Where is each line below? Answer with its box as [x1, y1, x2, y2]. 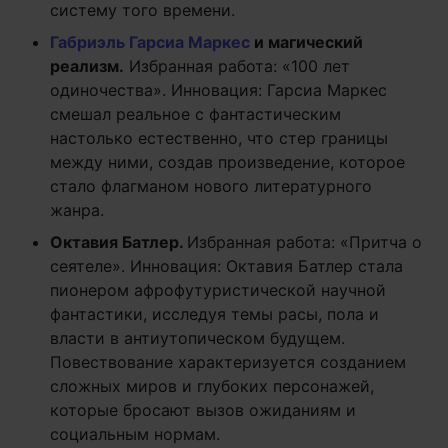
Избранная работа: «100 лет [124, 56, 350, 76]
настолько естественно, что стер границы [50, 128, 388, 148]
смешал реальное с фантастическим [50, 104, 341, 124]
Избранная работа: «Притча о [187, 232, 422, 252]
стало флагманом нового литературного [50, 176, 372, 196]
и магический [250, 32, 363, 52]
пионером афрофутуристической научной [50, 280, 386, 300]
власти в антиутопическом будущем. [50, 328, 345, 348]
